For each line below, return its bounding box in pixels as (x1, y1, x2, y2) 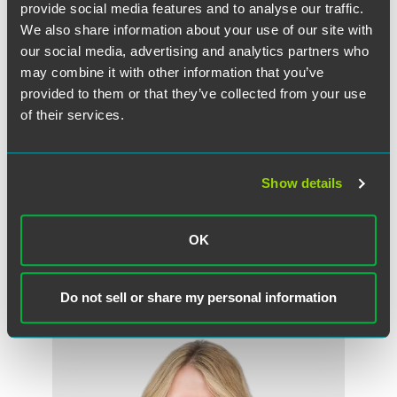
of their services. (20, 106, 124, 122)
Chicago (52, 237, 97, 253)
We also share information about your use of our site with (20, 21, 373, 37)
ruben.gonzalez (52, 272, 134, 289)
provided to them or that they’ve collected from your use (20, 85, 366, 101)
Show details (261, 175, 343, 191)
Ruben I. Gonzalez (52, 179, 226, 206)
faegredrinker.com (145, 272, 243, 289)
